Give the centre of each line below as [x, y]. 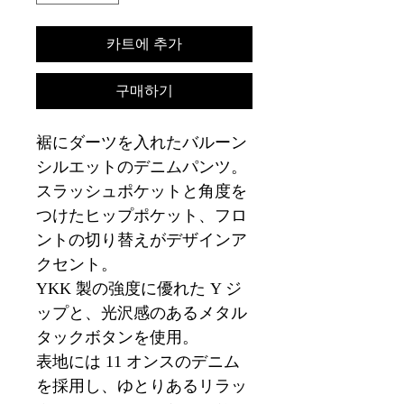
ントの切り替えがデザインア [142, 240]
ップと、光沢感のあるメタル [142, 313]
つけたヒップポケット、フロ [142, 216]
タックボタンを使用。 [117, 338]
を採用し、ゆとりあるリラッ [142, 386]
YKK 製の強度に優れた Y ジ [139, 289]
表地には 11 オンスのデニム [138, 362]
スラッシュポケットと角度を [142, 192]
